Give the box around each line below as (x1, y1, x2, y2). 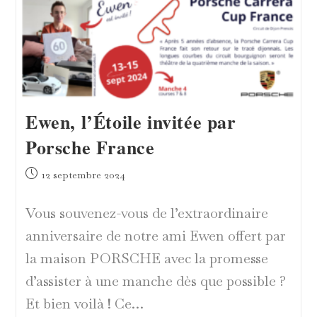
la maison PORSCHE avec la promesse (25, 248, 268, 267)
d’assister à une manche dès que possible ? (25, 271, 289, 290)
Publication (24, 166, 74, 180)
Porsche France (25, 133, 155, 161)
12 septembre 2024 (41, 168, 125, 181)
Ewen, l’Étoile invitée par (25, 108, 236, 135)
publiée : (24, 181, 64, 195)
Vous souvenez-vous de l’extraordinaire (25, 203, 268, 222)
